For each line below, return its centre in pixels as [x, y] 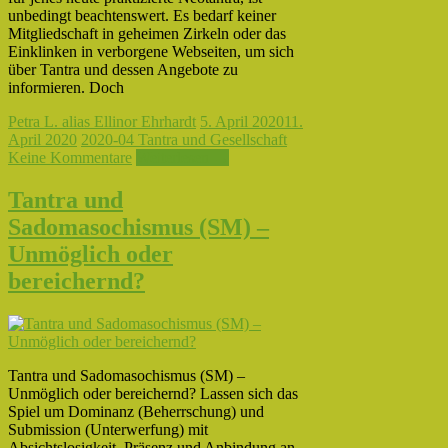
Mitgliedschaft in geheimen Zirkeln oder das [147, 34]
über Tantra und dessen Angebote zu [123, 70]
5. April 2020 [242, 122]
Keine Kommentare [70, 158]
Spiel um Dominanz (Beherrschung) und [136, 412]
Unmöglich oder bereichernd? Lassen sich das [153, 394]
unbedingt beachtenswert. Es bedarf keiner [142, 16]
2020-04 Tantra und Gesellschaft [184, 140]
